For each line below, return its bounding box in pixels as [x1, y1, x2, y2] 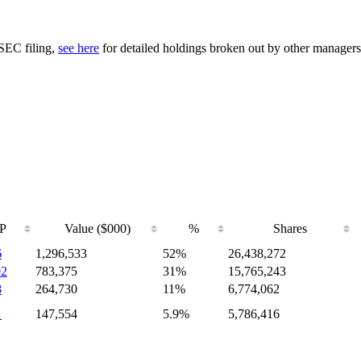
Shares [273, 221, 307, 235]
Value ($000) [64, 221, 131, 235]
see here [58, 40, 99, 55]
